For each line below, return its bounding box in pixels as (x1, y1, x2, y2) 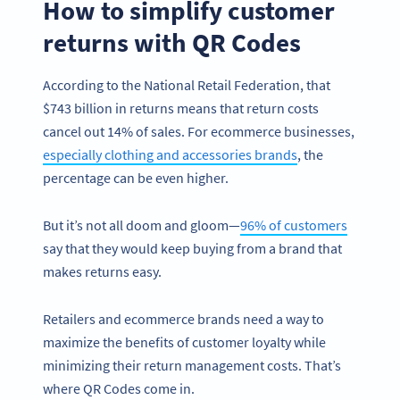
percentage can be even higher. (43, 169, 229, 187)
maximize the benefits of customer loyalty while (43, 332, 326, 351)
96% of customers (240, 215, 347, 234)
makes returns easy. (43, 262, 162, 280)
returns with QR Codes (43, 25, 301, 59)
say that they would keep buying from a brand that (43, 238, 342, 257)
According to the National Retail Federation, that (43, 76, 330, 95)
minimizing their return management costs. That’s (43, 355, 341, 374)
